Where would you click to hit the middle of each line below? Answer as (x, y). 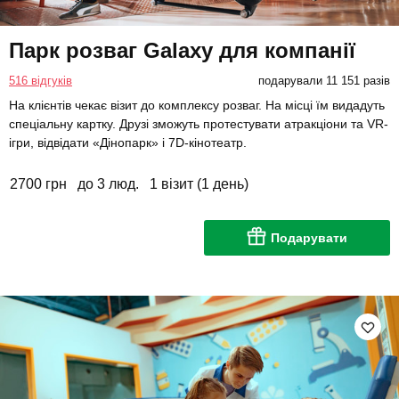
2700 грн (38, 183)
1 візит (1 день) (199, 183)
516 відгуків (41, 80)
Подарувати (309, 237)
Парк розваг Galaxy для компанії (182, 50)
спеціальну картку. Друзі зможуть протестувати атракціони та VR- (199, 123)
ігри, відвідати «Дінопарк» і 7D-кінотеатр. (128, 142)
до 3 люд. (108, 183)
